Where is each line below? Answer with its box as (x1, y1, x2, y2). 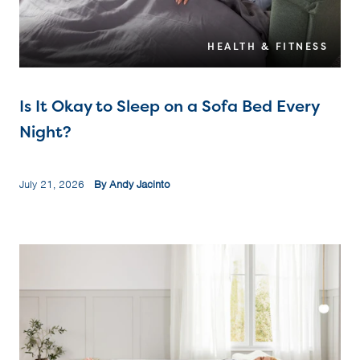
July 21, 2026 (19, 178, 94, 192)
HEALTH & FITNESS (207, 39, 328, 54)
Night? (19, 121, 72, 143)
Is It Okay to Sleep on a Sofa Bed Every (19, 95, 319, 117)
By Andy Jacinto (94, 178, 170, 192)
